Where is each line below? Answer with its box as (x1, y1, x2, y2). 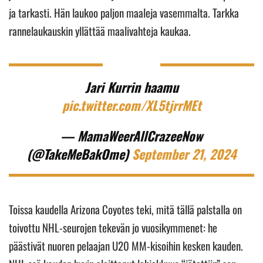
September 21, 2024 (131, 144, 237, 163)
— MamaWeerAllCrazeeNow (60, 126, 203, 145)
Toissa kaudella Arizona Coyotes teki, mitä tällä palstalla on (9, 200, 242, 217)
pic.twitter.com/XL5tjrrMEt (62, 95, 201, 114)
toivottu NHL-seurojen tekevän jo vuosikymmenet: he (9, 218, 217, 235)
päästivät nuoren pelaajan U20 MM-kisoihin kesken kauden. (9, 237, 243, 254)
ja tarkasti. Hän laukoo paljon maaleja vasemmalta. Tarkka (9, 4, 239, 21)
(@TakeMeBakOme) (26, 144, 132, 163)
